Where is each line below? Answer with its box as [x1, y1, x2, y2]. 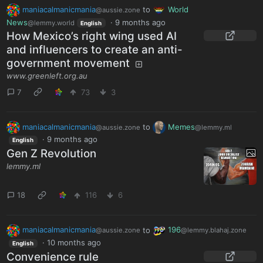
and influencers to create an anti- [6, 43, 183, 57]
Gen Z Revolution [6, 146, 97, 160]
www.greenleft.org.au [6, 71, 88, 81]
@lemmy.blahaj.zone [180, 226, 247, 235]
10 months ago [46, 238, 101, 247]
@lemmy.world [28, 18, 75, 27]
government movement [6, 56, 130, 70]
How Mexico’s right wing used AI [6, 29, 177, 43]
